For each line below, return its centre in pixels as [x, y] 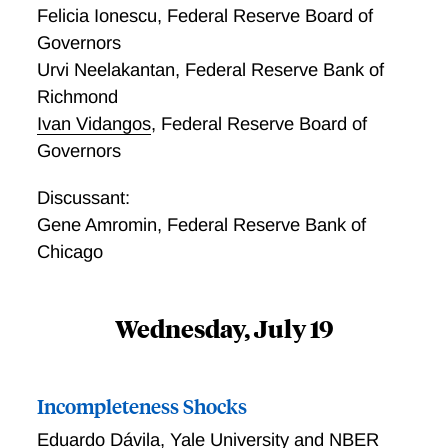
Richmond [77, 97]
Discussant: [83, 198]
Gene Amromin [96, 225]
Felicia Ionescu [96, 16]
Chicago [69, 252]
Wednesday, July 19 [224, 328]
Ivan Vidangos [93, 124]
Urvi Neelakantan [105, 70]
